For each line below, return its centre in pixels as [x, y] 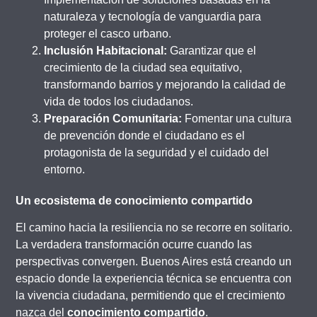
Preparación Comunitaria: [113, 118]
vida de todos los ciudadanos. [119, 101]
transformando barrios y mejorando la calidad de [165, 84]
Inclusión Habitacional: [106, 50]
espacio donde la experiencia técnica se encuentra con [154, 279]
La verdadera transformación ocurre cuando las [134, 245]
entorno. [65, 169]
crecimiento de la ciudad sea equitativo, [143, 67]
